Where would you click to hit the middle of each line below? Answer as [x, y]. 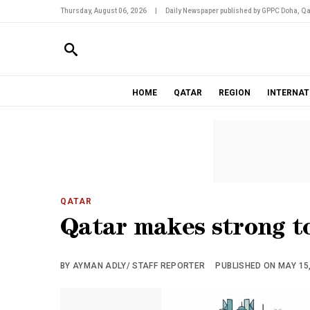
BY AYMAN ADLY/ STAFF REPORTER [133, 266]
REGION [234, 93]
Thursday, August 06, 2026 [103, 11]
